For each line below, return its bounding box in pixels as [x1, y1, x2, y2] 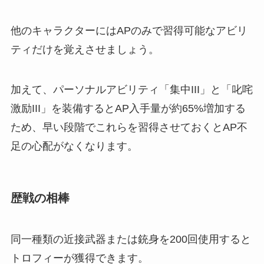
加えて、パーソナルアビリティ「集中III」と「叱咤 [10, 84, 253, 96]
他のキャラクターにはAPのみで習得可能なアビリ [10, 25, 247, 37]
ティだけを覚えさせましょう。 [10, 44, 159, 56]
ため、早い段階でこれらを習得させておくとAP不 [10, 121, 247, 134]
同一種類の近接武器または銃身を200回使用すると [10, 233, 251, 245]
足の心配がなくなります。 [10, 140, 138, 153]
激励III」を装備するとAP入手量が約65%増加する [10, 103, 246, 115]
